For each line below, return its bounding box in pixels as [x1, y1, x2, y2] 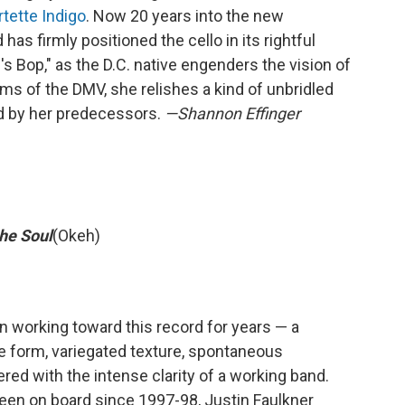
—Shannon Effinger [165, 104, 300, 124]
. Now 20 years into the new [86, 6, 284, 26]
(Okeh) [52, 226, 100, 246]
